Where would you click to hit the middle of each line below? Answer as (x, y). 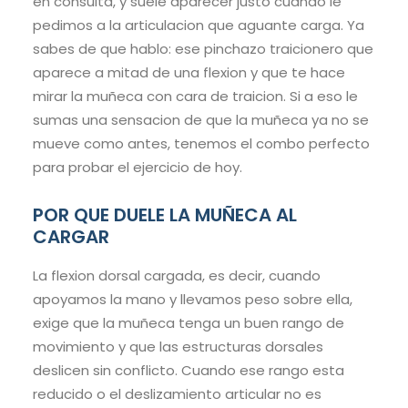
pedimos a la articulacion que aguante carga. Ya (199, 25)
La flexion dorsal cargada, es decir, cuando (177, 276)
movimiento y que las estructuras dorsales (178, 347)
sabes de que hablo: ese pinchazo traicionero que (203, 49)
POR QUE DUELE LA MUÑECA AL (165, 215)
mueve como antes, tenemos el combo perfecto (201, 144)
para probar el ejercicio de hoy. (138, 168)
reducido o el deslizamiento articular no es (177, 394)
